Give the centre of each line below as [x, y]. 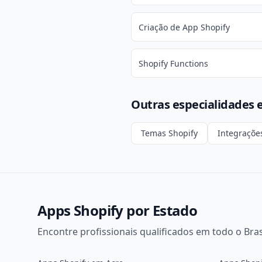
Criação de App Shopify [184, 27]
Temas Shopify [169, 133]
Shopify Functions [173, 63]
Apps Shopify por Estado [118, 210]
